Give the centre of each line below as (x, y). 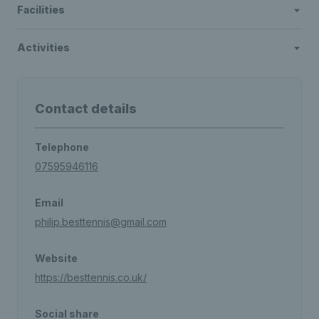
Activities (43, 47)
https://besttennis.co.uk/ (91, 277)
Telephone (62, 147)
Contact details (86, 109)
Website (56, 258)
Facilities (41, 10)
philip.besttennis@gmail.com (101, 222)
